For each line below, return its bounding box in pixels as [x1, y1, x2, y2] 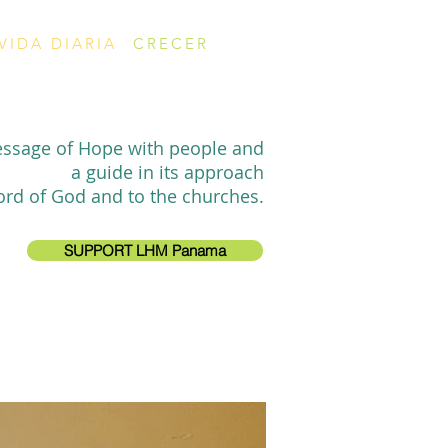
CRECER [133, 34, 209, 53]
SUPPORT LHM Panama [64, 241, 226, 260]
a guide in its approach [71, 160, 264, 184]
